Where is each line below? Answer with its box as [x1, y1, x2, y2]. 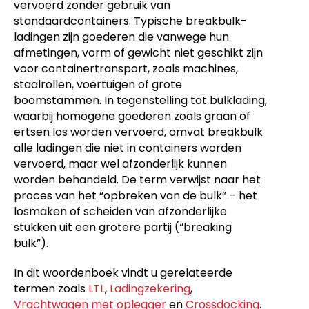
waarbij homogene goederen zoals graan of [14, 108, 250, 124]
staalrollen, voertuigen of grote [14, 77, 182, 92]
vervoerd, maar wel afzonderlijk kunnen [14, 156, 227, 172]
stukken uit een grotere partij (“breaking [14, 219, 232, 235]
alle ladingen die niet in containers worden [14, 140, 241, 156]
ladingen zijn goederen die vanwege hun [14, 29, 229, 45]
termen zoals [14, 281, 88, 297]
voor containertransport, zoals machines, [14, 61, 238, 77]
